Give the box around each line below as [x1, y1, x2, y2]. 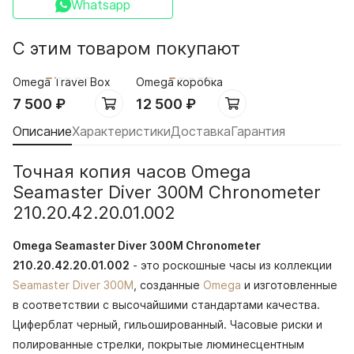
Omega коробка [136, 74, 223, 88]
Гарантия [231, 123, 285, 140]
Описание [13, 123, 72, 140]
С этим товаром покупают [13, 37, 240, 58]
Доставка [171, 123, 231, 140]
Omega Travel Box [13, 74, 111, 88]
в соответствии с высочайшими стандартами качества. [13, 298, 320, 312]
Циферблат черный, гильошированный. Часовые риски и [13, 318, 322, 332]
